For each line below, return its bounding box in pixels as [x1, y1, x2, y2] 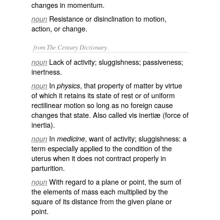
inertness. [31, 66, 62, 77]
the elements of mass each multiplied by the [31, 186, 168, 196]
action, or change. [31, 23, 87, 33]
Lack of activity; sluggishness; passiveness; [49, 56, 183, 67]
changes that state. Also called [31, 110, 129, 120]
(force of [161, 110, 189, 120]
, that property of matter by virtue [80, 80, 182, 90]
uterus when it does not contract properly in [31, 153, 166, 163]
